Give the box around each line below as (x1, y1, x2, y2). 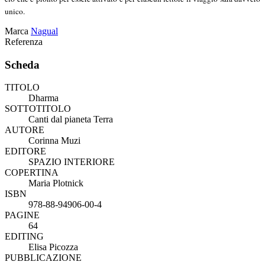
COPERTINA (5, 167, 59, 178)
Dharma (28, 93, 59, 104)
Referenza (5, 36, 43, 47)
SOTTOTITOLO (5, 104, 71, 114)
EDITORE (5, 146, 46, 157)
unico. (5, 5, 25, 17)
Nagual (31, 25, 58, 36)
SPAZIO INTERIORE (28, 157, 115, 167)
